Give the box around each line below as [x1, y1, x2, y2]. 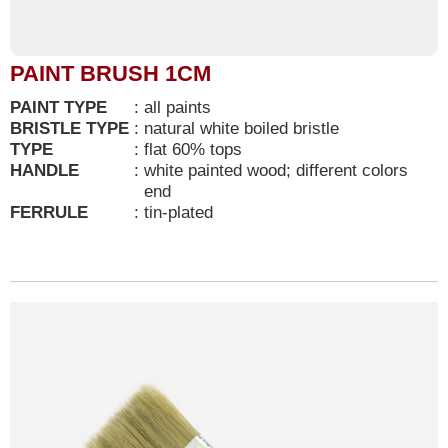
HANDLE [10, 160, 79, 181]
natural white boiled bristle [144, 118, 344, 139]
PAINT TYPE [10, 97, 107, 118]
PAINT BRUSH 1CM [10, 61, 211, 87]
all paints [144, 97, 216, 118]
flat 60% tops [144, 139, 242, 160]
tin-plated [144, 202, 213, 223]
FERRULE [10, 202, 88, 223]
